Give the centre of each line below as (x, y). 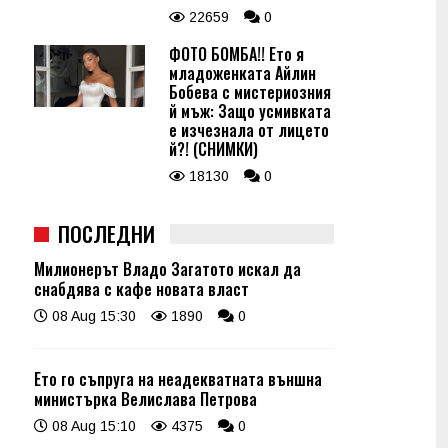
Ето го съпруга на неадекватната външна (178, 379)
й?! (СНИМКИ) (213, 149)
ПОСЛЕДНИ (106, 233)
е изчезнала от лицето (249, 130)
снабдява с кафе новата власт (141, 289)
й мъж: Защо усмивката (250, 111)
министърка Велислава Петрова (145, 399)
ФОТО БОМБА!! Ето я (236, 54)
